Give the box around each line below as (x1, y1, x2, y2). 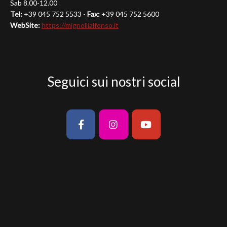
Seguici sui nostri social (47, 73, 180, 90)
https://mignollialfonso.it (42, 20, 119, 29)
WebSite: (10, 20, 40, 29)
